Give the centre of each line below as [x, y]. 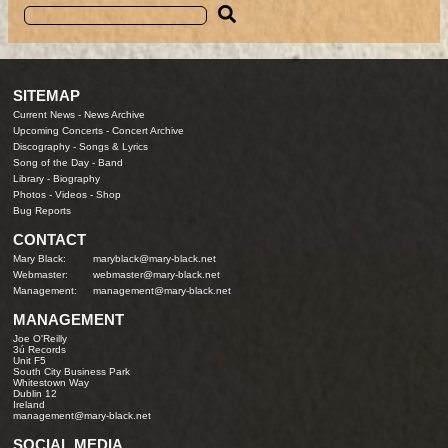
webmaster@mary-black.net [157, 275]
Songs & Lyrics [114, 147]
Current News [44, 115]
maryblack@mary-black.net [155, 259]
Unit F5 [30, 360]
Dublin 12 [35, 393]
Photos [30, 195]
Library [29, 179]
